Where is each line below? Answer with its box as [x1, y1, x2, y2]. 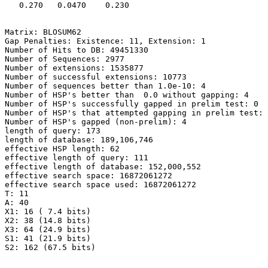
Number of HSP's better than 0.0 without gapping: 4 [5, 90, 249, 99]
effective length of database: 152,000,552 [5, 162, 201, 171]
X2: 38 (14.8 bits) [5, 216, 91, 225]
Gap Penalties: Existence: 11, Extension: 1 [5, 36, 206, 45]
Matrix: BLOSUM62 [5, 28, 81, 36]
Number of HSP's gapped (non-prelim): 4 [5, 117, 187, 126]
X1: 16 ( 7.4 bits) [5, 207, 91, 216]
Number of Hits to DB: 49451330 [5, 45, 148, 54]
